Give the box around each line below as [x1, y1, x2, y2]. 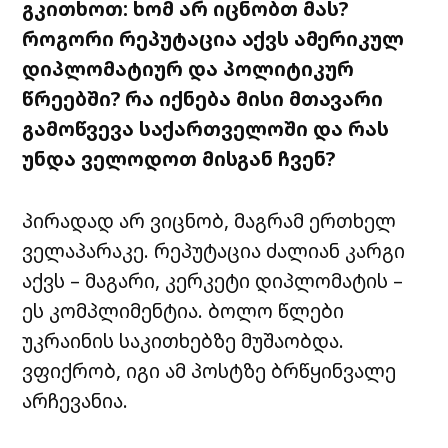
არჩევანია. [22, 387, 129, 415]
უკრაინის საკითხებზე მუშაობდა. [22, 327, 345, 355]
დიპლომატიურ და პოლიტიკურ [22, 55, 355, 83]
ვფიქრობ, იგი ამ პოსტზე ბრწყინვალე [22, 357, 397, 385]
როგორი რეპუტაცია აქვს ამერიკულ [22, 25, 405, 53]
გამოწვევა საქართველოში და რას [22, 115, 390, 143]
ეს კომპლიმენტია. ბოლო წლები [22, 297, 345, 325]
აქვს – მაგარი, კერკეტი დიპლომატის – [22, 267, 404, 295]
